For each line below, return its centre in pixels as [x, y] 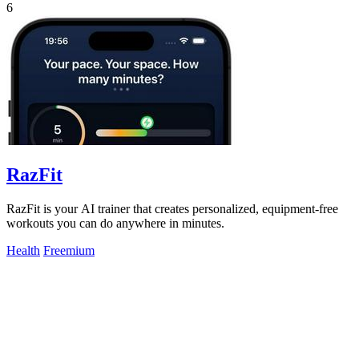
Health [23, 250]
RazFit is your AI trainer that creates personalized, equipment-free [172, 208]
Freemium [69, 250]
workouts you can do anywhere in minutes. [115, 223]
